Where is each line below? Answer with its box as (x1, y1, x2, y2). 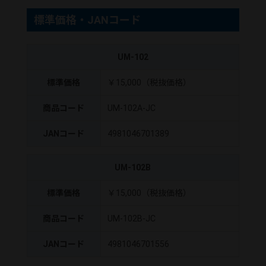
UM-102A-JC (107, 103, 156, 113)
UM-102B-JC (107, 213, 156, 223)
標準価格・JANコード (33, 13, 141, 26)
